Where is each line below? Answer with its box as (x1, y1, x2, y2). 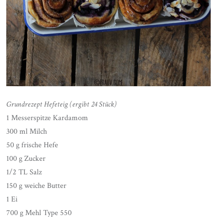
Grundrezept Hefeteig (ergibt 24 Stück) (6, 99, 117, 110)
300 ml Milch (6, 126, 47, 137)
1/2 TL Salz (6, 167, 42, 178)
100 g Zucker (6, 154, 46, 164)
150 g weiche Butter (6, 181, 67, 191)
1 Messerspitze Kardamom (6, 113, 89, 124)
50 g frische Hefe (6, 140, 59, 151)
